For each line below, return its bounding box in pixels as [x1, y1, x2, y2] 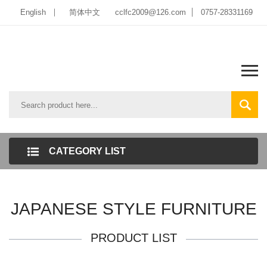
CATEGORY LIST [49, 146, 126, 156]
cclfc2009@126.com [115, 8, 186, 17]
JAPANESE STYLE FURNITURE [10, 200, 257, 218]
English [20, 8, 46, 17]
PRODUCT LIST [90, 231, 177, 244]
